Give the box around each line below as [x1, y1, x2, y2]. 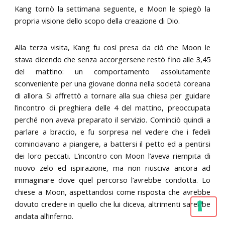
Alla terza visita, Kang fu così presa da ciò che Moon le [15, 42, 210, 53]
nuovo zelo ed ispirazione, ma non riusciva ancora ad [15, 163, 210, 173]
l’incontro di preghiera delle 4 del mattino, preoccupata [15, 102, 210, 113]
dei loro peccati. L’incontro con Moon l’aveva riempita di [15, 151, 210, 161]
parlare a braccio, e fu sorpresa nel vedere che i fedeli [15, 127, 210, 137]
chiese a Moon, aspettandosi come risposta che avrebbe [15, 187, 210, 197]
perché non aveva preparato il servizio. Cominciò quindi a [15, 115, 210, 125]
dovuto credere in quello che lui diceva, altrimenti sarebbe [15, 199, 210, 209]
